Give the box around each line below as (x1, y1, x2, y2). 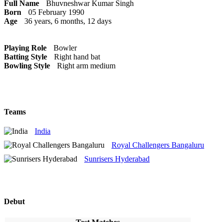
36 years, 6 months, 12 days (24, 16, 111, 25)
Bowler (54, 43, 77, 52)
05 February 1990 (28, 7, 84, 16)
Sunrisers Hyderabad (84, 155, 150, 164)
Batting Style (4, 52, 47, 61)
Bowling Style (4, 61, 50, 70)
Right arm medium (57, 61, 115, 70)
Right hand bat (54, 52, 100, 61)
